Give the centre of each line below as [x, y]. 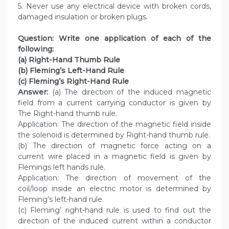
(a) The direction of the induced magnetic [130, 92]
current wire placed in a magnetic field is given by [114, 157]
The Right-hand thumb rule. [67, 114]
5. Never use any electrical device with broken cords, [114, 6]
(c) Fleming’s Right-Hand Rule [73, 82]
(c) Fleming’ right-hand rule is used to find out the [114, 210]
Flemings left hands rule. [62, 167]
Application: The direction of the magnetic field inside [114, 124]
